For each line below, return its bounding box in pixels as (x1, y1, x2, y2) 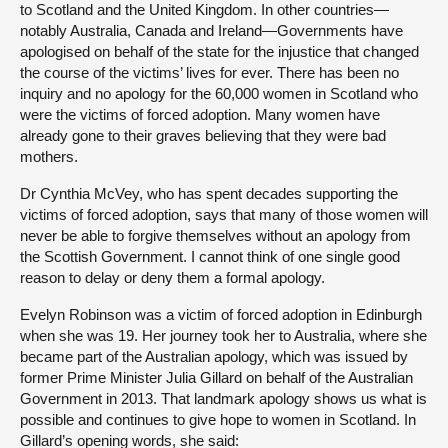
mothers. (20, 148, 78, 165)
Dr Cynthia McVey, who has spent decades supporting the (20, 185, 398, 202)
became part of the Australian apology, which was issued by (20, 348, 408, 365)
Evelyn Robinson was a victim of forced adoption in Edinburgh (20, 306, 422, 323)
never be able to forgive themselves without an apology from (20, 227, 411, 244)
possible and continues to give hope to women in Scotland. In (20, 411, 416, 428)
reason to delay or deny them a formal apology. (20, 269, 325, 286)
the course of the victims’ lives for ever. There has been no (20, 64, 399, 81)
